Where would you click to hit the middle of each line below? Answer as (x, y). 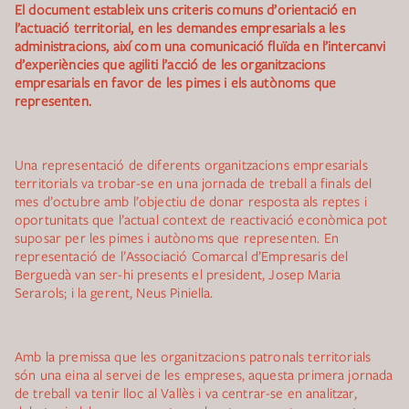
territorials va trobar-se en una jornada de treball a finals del (194, 183)
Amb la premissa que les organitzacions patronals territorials (193, 356)
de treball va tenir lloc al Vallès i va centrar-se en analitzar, (186, 393)
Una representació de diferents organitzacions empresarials (191, 164)
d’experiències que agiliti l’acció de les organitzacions (170, 64)
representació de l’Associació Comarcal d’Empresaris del (182, 256)
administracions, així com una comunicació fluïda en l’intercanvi (200, 46)
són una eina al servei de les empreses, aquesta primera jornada (204, 374)
